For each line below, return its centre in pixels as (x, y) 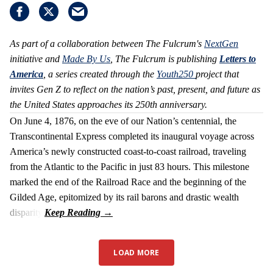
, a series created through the (100, 74)
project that (217, 74)
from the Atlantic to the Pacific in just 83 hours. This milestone (129, 167)
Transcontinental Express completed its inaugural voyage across (132, 136)
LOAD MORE (136, 253)
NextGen (221, 44)
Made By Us (86, 59)
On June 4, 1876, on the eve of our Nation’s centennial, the (123, 121)
